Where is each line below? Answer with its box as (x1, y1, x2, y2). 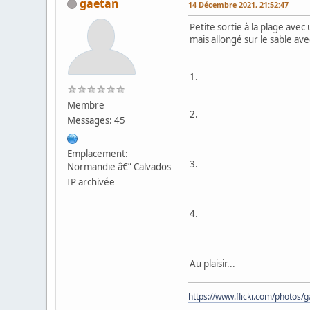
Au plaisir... (190, 257, 236, 270)
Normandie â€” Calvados (67, 160, 172, 173)
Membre (67, 98, 105, 111)
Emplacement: (67, 147, 129, 160)
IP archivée (67, 175, 116, 188)
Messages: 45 (67, 113, 126, 127)
